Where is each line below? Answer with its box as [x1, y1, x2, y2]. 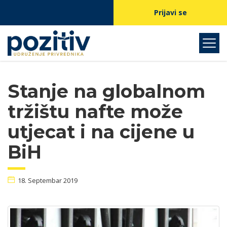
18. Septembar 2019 [18, 176, 78, 185]
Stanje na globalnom [8, 80, 205, 102]
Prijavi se [154, 8, 187, 17]
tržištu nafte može [8, 100, 183, 123]
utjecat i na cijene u [8, 121, 195, 143]
